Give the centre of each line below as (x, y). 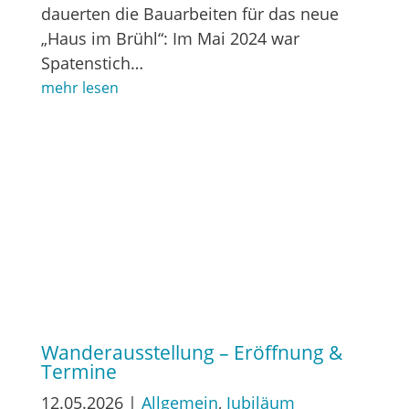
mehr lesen (79, 87)
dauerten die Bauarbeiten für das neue (189, 13)
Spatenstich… (92, 63)
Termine (79, 371)
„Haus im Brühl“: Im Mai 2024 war (170, 38)
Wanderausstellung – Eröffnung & (191, 352)
